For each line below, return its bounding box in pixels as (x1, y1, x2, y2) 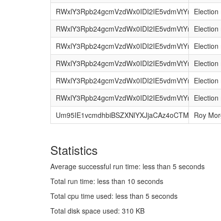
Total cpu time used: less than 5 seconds (50, 190, 178, 201)
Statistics (50, 141, 98, 158)
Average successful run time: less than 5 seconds (50, 161, 205, 171)
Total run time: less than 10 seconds (50, 176, 163, 186)
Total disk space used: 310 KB (50, 205, 145, 216)
